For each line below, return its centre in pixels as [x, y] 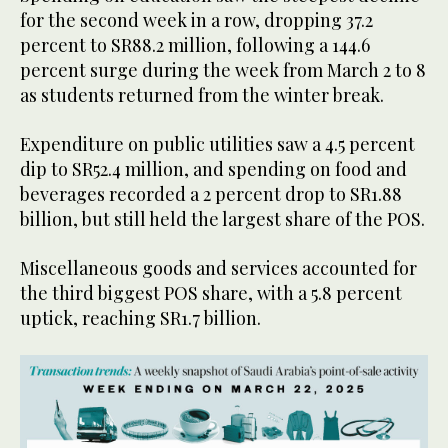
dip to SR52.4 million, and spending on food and [213, 168]
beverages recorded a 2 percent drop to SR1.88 [211, 193]
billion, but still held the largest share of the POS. [222, 218]
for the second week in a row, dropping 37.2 [196, 19]
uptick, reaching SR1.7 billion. [142, 317]
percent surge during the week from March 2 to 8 [223, 69]
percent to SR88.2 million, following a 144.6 [195, 44]
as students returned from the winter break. [202, 94]
